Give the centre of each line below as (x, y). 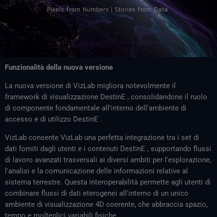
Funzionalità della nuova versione (59, 68)
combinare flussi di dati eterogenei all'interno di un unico (97, 193)
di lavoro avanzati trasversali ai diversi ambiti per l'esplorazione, (108, 160)
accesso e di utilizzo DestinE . (54, 119)
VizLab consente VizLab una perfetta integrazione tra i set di (102, 137)
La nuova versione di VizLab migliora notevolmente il (90, 85)
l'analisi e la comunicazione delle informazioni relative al (96, 171)
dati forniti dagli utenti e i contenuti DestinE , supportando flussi (108, 148)
